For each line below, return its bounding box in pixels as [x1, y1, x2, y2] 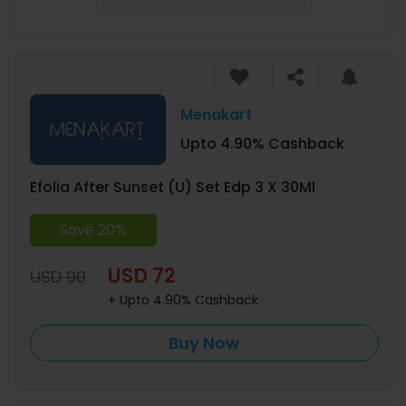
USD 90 [29, 265, 86, 288]
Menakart [179, 104, 252, 126]
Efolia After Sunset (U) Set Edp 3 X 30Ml [29, 177, 315, 198]
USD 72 [107, 261, 176, 290]
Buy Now [169, 331, 240, 354]
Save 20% [60, 218, 127, 240]
